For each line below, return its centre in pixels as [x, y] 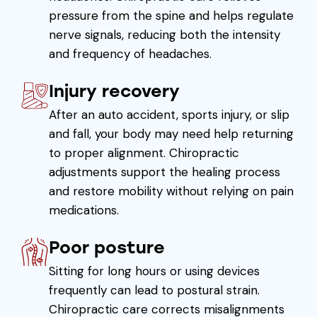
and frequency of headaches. [130, 53]
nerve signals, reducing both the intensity [164, 34]
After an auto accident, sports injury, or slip [169, 114]
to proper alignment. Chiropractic [144, 152]
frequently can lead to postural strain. [154, 290]
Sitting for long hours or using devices [154, 271]
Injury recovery [114, 91]
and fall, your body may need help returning [171, 133]
